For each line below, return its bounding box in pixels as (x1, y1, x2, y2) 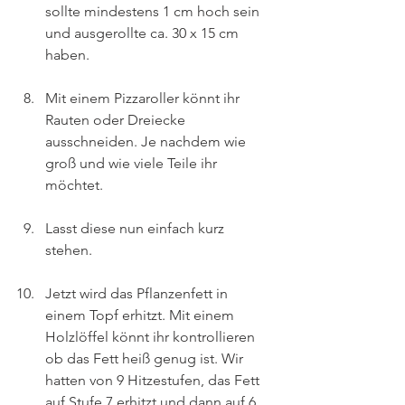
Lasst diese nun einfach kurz (45, 220, 228, 237)
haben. (45, 46, 89, 63)
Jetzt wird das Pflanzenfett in (45, 285, 231, 302)
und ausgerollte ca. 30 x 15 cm (45, 24, 242, 42)
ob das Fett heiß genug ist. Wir (45, 350, 247, 367)
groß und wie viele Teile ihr (45, 155, 221, 172)
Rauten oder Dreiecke (45, 111, 189, 128)
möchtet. (45, 176, 103, 193)
